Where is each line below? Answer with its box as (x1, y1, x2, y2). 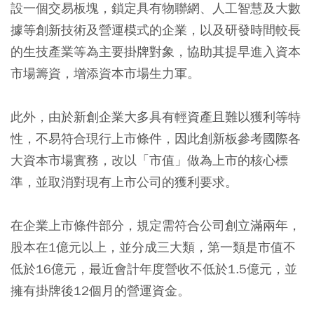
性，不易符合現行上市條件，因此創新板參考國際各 (11, 130, 301, 146)
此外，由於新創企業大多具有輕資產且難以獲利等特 (11, 108, 301, 125)
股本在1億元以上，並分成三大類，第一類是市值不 (11, 238, 296, 255)
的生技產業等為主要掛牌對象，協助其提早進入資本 (11, 43, 301, 60)
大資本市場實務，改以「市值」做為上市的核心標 (11, 151, 288, 168)
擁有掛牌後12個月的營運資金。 (11, 282, 190, 299)
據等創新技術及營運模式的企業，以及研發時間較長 (11, 21, 301, 38)
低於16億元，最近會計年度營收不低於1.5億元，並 (11, 260, 297, 277)
